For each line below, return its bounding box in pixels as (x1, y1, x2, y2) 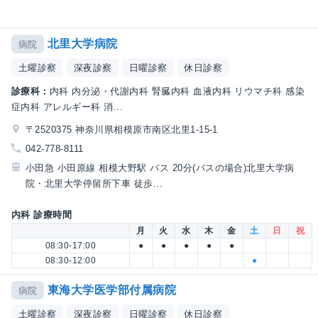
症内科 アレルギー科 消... (11, 102, 124, 113)
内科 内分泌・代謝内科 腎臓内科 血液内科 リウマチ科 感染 (49, 86, 305, 97)
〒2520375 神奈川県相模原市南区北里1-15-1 (26, 124, 218, 136)
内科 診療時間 (11, 209, 72, 220)
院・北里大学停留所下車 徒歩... (26, 178, 163, 190)
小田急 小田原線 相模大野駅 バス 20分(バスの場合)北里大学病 (26, 163, 295, 174)
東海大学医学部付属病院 (47, 283, 177, 296)
